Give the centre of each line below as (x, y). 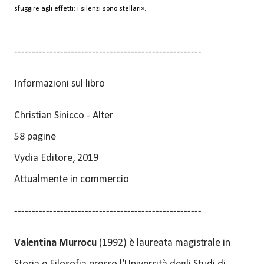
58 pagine (35, 137)
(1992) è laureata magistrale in (164, 243)
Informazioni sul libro (60, 84)
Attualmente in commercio (72, 179)
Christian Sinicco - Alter (64, 115)
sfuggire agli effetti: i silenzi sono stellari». (80, 9)
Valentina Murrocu (55, 243)
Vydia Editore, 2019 (56, 158)
